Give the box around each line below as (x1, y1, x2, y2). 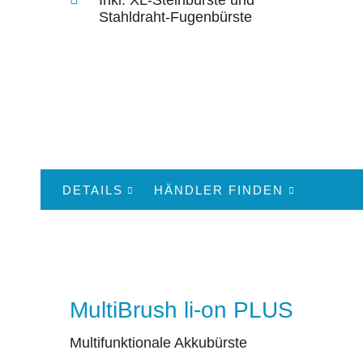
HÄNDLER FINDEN (154, 182, 284, 197)
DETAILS (62, 182, 123, 197)
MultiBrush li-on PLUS (70, 297, 293, 322)
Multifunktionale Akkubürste (70, 335, 247, 352)
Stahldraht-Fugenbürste (99, 8, 252, 25)
